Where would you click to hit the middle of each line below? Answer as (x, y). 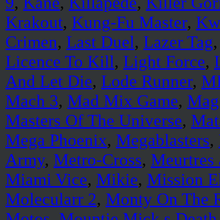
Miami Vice (46, 179)
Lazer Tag (178, 42)
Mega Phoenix (56, 140)
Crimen (31, 42)
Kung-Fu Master (129, 22)
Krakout (34, 22)
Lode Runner (147, 81)
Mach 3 (32, 101)
